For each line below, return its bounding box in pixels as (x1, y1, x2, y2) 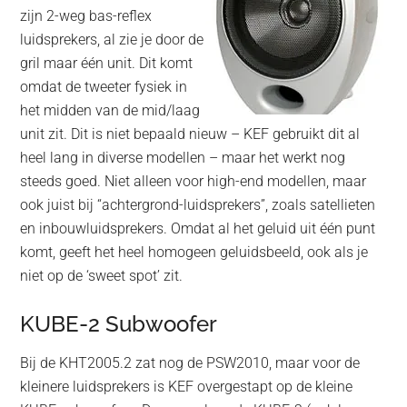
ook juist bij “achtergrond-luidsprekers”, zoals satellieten (20, 196, 376, 214)
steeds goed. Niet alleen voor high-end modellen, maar (20, 173, 367, 191)
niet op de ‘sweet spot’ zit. (20, 267, 184, 285)
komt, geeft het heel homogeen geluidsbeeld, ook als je (20, 243, 369, 262)
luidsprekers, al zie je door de (20, 31, 204, 49)
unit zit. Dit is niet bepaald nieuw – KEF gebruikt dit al (20, 125, 361, 144)
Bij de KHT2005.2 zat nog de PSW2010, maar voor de (20, 354, 361, 372)
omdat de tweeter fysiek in (20, 78, 188, 96)
